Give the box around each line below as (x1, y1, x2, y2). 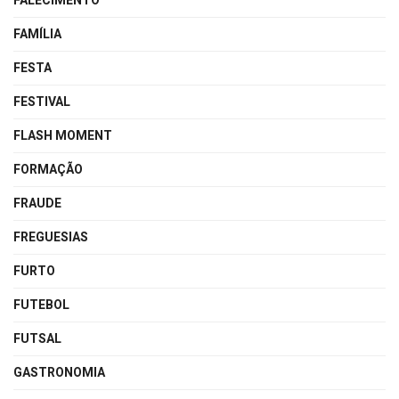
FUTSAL (13, 330, 61, 349)
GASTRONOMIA (13, 363, 105, 383)
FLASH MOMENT (13, 126, 112, 146)
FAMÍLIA (13, 25, 61, 45)
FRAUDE (13, 194, 61, 214)
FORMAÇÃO (13, 160, 83, 180)
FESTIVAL (13, 93, 70, 112)
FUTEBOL (13, 296, 69, 315)
